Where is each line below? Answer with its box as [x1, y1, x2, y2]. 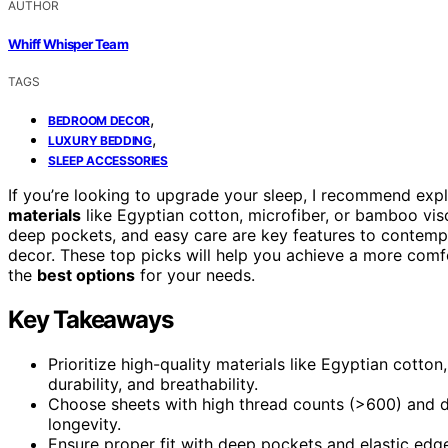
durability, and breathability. [48, 373, 258, 394]
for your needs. [135, 264, 255, 285]
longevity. [48, 413, 121, 434]
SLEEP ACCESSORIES [48, 152, 168, 168]
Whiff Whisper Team [8, 35, 129, 52]
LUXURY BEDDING [48, 132, 152, 148]
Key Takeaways [8, 304, 173, 334]
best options [37, 264, 135, 285]
